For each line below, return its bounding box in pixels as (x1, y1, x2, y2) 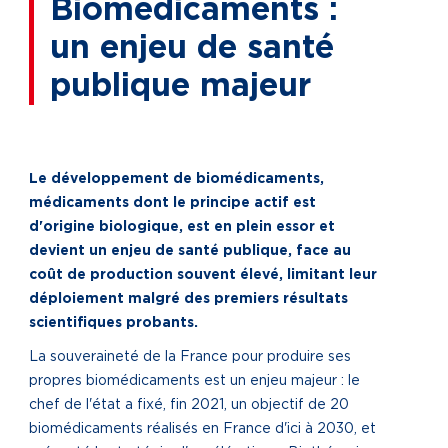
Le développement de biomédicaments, (29, 172, 324, 186)
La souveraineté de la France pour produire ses (29, 350, 351, 364)
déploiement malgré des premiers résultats (29, 292, 348, 306)
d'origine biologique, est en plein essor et (29, 220, 335, 234)
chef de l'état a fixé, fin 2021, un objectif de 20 (29, 398, 349, 412)
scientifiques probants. (29, 316, 202, 330)
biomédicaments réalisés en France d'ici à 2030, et (29, 422, 376, 436)
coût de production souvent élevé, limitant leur (29, 268, 377, 282)
